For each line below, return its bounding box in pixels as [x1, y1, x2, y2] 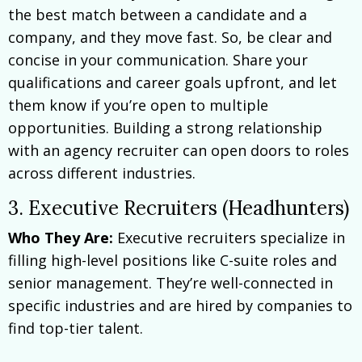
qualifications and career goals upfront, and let [8, 72, 337, 92]
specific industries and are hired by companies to [8, 295, 352, 315]
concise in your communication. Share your [8, 49, 308, 69]
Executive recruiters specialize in [113, 227, 345, 247]
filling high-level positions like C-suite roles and [8, 250, 337, 270]
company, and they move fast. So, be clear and [8, 27, 332, 47]
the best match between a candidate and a [8, 4, 307, 24]
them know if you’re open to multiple [8, 95, 268, 115]
